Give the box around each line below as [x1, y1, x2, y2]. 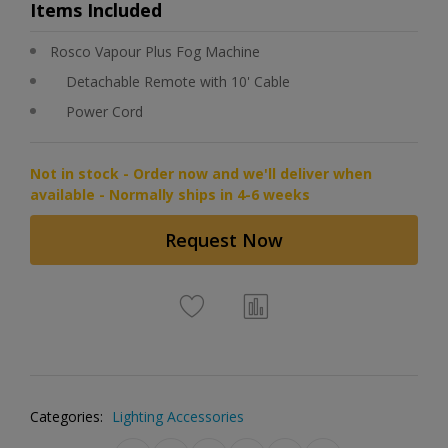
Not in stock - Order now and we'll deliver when [30, 164, 372, 183]
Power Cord [66, 102, 143, 121]
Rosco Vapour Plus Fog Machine [50, 42, 260, 61]
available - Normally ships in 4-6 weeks [30, 185, 310, 204]
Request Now [165, 228, 283, 252]
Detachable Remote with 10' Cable [66, 72, 290, 91]
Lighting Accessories [112, 407, 244, 426]
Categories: [30, 407, 103, 426]
